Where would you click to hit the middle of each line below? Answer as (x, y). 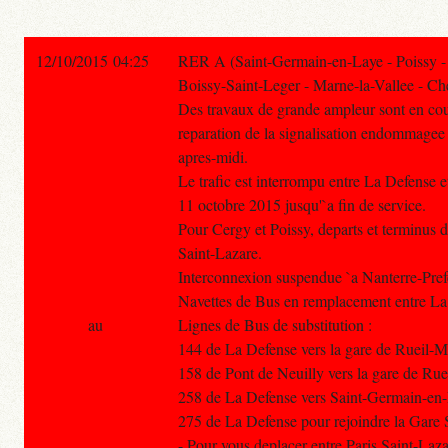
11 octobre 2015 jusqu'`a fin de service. (302, 205)
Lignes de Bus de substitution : (275, 325)
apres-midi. (213, 157)
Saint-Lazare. (220, 253)
